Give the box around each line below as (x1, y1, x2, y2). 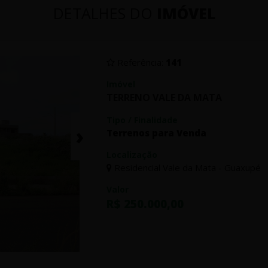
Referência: (115, 56, 166, 68)
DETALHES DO (53, 2, 157, 23)
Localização (106, 148, 158, 160)
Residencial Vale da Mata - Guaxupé (112, 161, 261, 173)
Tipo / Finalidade (106, 114, 178, 126)
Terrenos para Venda (106, 126, 207, 139)
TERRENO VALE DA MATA (106, 90, 223, 104)
